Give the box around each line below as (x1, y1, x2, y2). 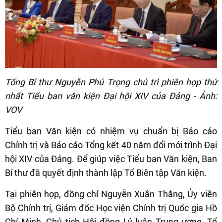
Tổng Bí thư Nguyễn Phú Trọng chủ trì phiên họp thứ (5, 77, 217, 88)
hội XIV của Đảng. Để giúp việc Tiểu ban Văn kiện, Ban (5, 154, 217, 165)
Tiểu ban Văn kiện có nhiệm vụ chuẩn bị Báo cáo (5, 126, 217, 137)
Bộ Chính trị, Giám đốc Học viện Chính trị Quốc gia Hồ (5, 203, 217, 214)
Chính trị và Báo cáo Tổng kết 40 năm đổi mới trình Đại (5, 140, 217, 151)
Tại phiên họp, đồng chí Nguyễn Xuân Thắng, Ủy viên (5, 189, 217, 200)
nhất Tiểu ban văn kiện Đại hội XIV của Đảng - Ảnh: (5, 91, 217, 102)
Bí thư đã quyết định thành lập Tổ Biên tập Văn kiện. (5, 167, 207, 178)
